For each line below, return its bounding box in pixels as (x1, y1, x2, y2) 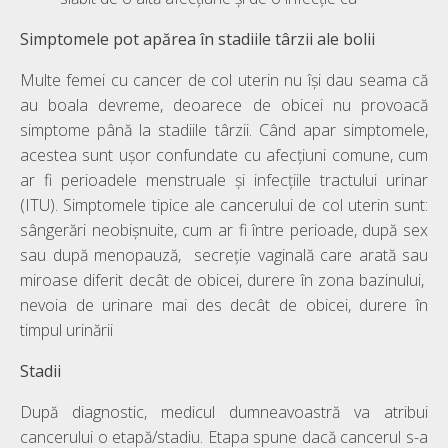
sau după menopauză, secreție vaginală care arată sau (20, 243, 428, 266)
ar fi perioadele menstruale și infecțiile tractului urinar (20, 168, 428, 191)
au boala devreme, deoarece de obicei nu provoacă (20, 93, 428, 116)
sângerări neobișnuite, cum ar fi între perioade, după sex (20, 218, 428, 241)
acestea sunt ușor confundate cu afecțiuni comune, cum (20, 143, 428, 166)
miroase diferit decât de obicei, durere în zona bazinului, (20, 268, 428, 291)
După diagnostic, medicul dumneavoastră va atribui (20, 400, 428, 423)
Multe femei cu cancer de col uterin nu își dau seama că (20, 68, 428, 91)
